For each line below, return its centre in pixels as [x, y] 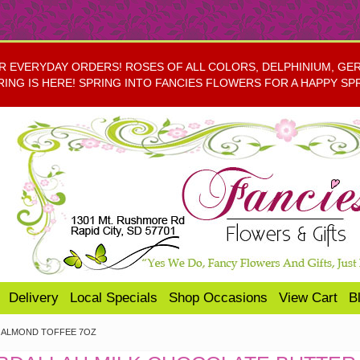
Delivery [34, 298]
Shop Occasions [218, 298]
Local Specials [114, 298]
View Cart [308, 298]
